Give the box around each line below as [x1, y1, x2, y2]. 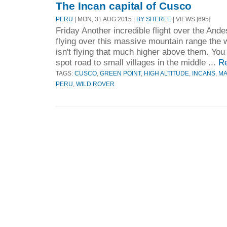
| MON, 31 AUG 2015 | [73, 15, 136, 22]
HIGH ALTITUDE [144, 69, 189, 77]
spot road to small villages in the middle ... [56, 57, 218, 67]
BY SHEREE [136, 15, 171, 22]
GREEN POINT [100, 69, 141, 77]
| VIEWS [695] [171, 15, 210, 22]
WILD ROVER [76, 80, 115, 87]
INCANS [192, 69, 215, 77]
